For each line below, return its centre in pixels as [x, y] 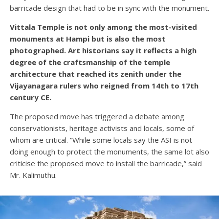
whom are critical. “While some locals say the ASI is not [101, 140]
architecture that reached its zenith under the [96, 74]
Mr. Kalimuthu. [33, 175]
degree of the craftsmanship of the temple [90, 62]
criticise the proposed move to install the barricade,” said [106, 164]
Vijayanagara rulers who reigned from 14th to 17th [104, 86]
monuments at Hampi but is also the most [88, 39]
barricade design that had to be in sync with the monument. [109, 8]
